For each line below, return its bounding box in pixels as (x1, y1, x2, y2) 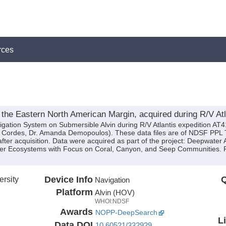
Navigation (94, 175, 130, 184)
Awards (60, 206, 93, 217)
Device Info (44, 174, 93, 185)
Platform (55, 187, 93, 197)
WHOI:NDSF (94, 197, 129, 205)
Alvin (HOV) (94, 188, 135, 197)
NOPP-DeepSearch (95, 208, 157, 216)
